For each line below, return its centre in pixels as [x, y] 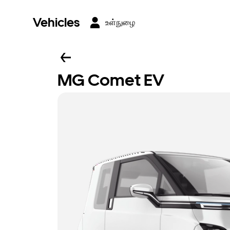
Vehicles [56, 22]
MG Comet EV [111, 80]
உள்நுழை [120, 22]
